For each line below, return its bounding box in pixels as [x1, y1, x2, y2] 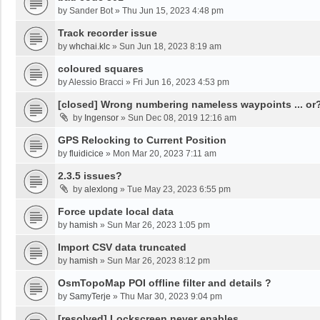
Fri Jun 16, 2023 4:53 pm [133, 77, 229, 87]
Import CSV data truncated [58, 241, 186, 253]
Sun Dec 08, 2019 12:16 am [128, 113, 236, 123]
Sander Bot [69, 6, 113, 16]
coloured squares [58, 63, 144, 74]
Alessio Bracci [69, 77, 124, 87]
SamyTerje [69, 291, 111, 301]
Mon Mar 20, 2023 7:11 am [113, 149, 216, 159]
